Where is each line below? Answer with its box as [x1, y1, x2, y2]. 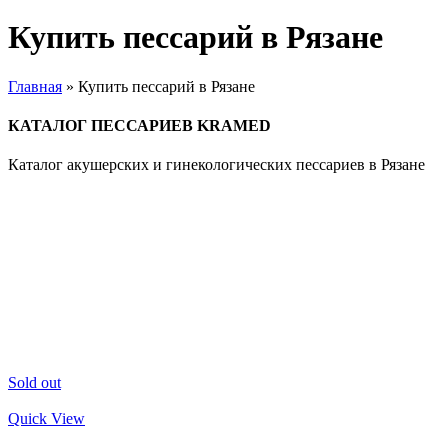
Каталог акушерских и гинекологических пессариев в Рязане [8, 156, 425, 174]
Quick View [8, 410, 85, 428]
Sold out [8, 374, 61, 392]
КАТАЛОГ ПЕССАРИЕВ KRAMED [8, 117, 271, 135]
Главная [8, 77, 62, 95]
